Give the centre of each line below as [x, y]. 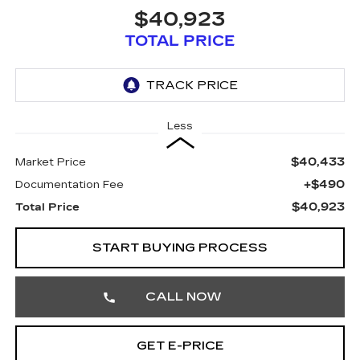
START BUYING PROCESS [180, 247]
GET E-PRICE [180, 346]
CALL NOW [183, 297]
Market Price [50, 162]
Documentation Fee [69, 185]
